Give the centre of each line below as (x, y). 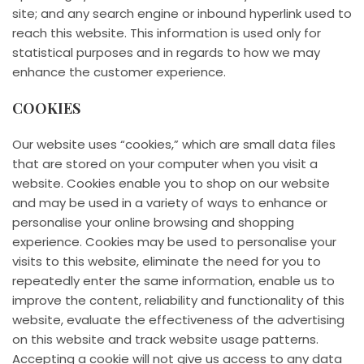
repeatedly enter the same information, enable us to (173, 281)
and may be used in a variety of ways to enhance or (170, 203)
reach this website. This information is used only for (167, 33)
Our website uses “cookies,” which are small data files (174, 145)
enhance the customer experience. (119, 72)
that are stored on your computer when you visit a (165, 164)
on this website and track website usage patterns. (165, 340)
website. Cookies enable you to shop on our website (171, 184)
